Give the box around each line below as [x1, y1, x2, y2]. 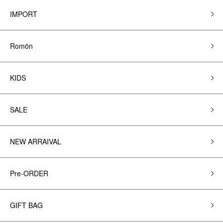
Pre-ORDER [10, 168, 48, 178]
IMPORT [10, 9, 37, 19]
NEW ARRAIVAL [10, 136, 61, 146]
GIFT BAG [10, 200, 43, 210]
